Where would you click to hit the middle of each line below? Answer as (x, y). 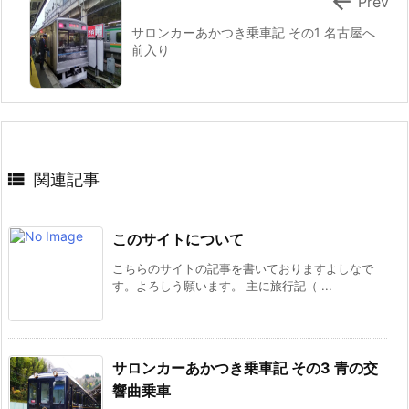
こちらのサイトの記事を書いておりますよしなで (243, 269)
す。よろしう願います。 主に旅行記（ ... (222, 286)
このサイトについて (178, 240)
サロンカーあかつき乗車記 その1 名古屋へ (253, 33)
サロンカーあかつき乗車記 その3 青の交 (245, 368)
